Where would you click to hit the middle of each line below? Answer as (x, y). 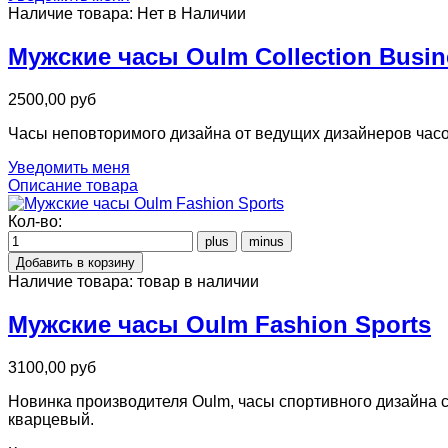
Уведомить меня (69, 167)
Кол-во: (35, 221)
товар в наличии (198, 281)
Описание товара (73, 185)
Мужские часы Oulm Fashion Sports (219, 324)
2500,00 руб (52, 99)
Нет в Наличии (191, 14)
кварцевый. (51, 419)
